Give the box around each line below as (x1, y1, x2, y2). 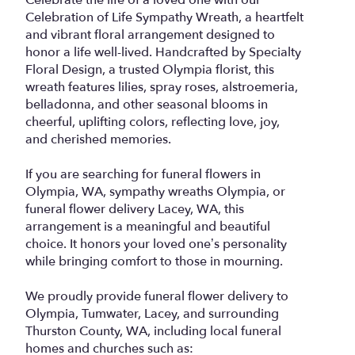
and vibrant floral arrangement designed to (25, 25, 275, 44)
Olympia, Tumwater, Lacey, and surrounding (25, 304, 279, 323)
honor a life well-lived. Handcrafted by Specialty (25, 43, 301, 61)
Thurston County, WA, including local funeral (25, 322, 281, 340)
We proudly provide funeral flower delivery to (25, 287, 288, 305)
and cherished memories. (25, 130, 171, 148)
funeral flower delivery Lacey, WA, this (25, 200, 244, 218)
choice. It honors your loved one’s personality (25, 235, 287, 253)
